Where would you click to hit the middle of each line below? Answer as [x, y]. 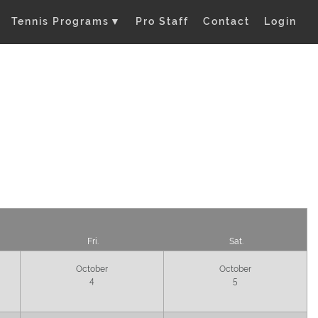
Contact [226, 21]
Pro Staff [162, 21]
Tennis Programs [62, 21]
